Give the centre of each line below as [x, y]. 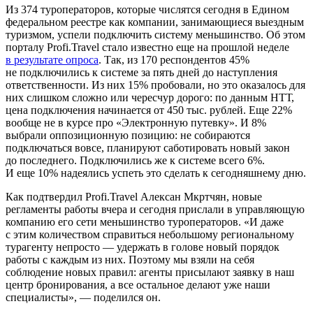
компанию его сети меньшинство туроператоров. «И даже [145, 222]
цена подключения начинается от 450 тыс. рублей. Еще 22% [149, 110]
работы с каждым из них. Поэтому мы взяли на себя [130, 260]
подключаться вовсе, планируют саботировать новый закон [148, 148]
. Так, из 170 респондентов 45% [174, 60]
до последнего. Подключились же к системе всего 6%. [135, 161]
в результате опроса [52, 60]
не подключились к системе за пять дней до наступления [141, 73]
